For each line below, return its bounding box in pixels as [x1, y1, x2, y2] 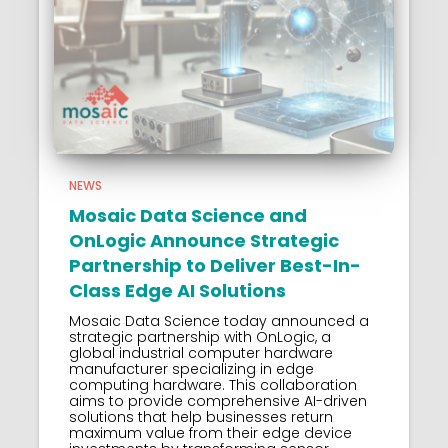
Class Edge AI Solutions [69, 277, 286, 303]
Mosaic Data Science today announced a [69, 310, 369, 331]
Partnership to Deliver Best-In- [69, 252, 361, 278]
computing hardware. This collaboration [69, 374, 357, 395]
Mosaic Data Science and [69, 202, 307, 228]
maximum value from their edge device [69, 422, 352, 443]
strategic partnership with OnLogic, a [69, 326, 331, 347]
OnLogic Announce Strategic [69, 227, 339, 253]
